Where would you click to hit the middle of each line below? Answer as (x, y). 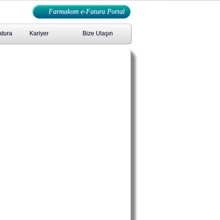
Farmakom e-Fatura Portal (87, 12)
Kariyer (39, 33)
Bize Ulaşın (98, 33)
